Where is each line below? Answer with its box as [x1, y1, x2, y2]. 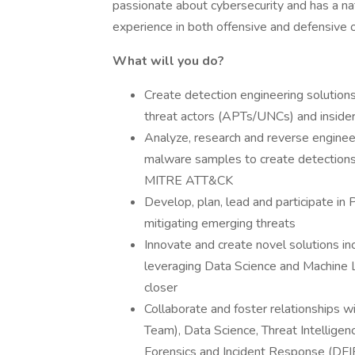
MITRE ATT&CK [144, 172, 233, 189]
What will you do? [113, 52, 224, 70]
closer [144, 279, 177, 296]
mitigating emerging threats [144, 215, 296, 232]
